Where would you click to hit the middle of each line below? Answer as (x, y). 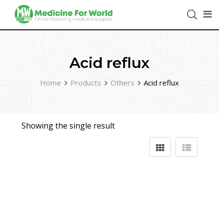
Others (122, 83)
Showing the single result (68, 126)
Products (86, 83)
